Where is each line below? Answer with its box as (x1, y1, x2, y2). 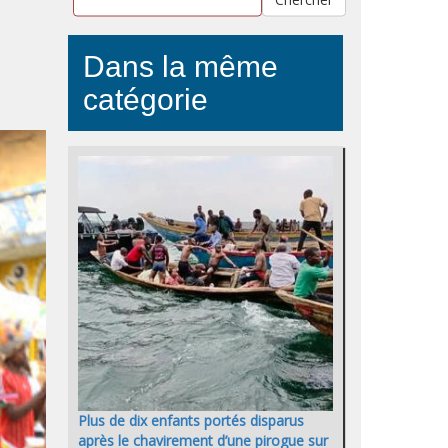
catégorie (83, 83, 208, 116)
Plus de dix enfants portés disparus (78, 411, 304, 431)
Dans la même (83, 50, 278, 83)
